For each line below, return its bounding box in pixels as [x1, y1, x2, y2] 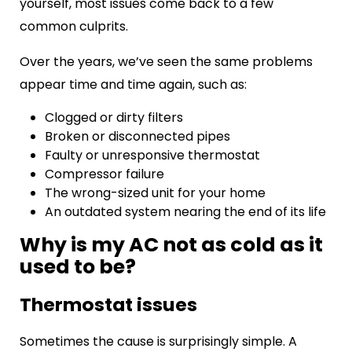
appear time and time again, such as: [20, 75, 247, 93]
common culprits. [20, 16, 128, 35]
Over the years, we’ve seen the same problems [20, 52, 313, 71]
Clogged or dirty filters [45, 108, 183, 126]
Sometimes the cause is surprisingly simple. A [20, 332, 297, 350]
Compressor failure [45, 164, 164, 183]
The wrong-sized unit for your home [45, 183, 266, 202]
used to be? [20, 252, 136, 280]
